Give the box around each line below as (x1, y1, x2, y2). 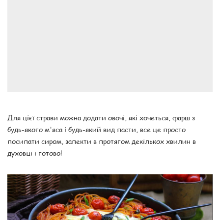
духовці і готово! (7, 148, 62, 158)
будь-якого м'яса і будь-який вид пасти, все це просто (7, 124, 186, 135)
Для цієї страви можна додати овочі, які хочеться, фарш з (7, 112, 195, 123)
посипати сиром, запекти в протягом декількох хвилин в (7, 136, 196, 146)
